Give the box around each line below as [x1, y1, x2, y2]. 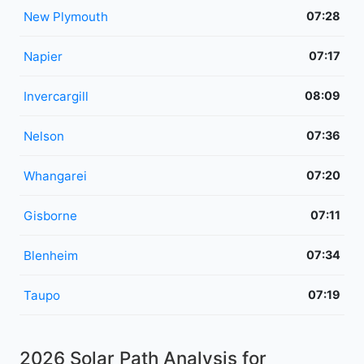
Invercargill [24, 88, 89, 104]
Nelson [24, 128, 64, 144]
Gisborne [24, 207, 77, 223]
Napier [24, 48, 63, 64]
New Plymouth [24, 8, 108, 24]
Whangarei [24, 167, 87, 184]
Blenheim [24, 247, 78, 263]
